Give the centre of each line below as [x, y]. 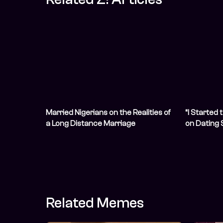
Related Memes [95, 203]
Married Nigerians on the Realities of [108, 113]
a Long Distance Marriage [91, 124]
